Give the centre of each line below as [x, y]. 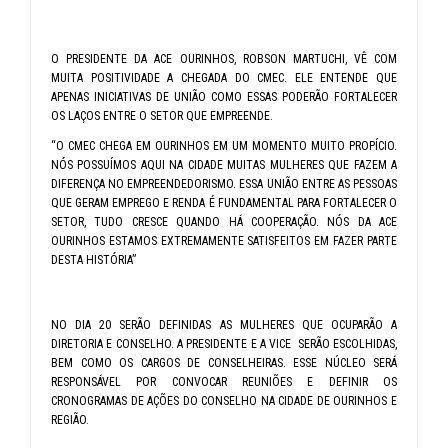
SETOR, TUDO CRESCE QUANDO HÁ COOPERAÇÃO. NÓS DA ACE [224, 221]
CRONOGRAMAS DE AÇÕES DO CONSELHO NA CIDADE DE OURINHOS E [224, 400]
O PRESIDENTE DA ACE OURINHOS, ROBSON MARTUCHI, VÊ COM [224, 58]
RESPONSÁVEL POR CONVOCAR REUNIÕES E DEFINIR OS [224, 381]
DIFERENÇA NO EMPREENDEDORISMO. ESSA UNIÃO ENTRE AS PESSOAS [224, 183]
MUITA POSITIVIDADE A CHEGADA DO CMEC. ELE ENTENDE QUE [224, 77]
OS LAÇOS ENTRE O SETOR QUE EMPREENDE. [163, 115]
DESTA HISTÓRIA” [93, 259]
